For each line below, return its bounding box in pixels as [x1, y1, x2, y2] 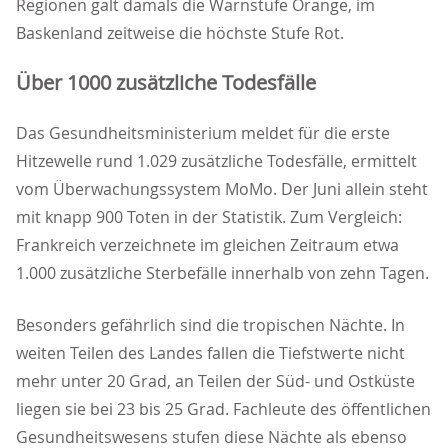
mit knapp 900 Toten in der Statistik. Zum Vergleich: [16, 206, 402, 229]
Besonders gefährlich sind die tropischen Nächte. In [16, 314, 405, 337]
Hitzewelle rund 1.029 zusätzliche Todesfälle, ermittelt [16, 150, 417, 173]
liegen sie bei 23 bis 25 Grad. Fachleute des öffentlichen [16, 398, 431, 421]
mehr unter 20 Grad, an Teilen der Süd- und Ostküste [16, 370, 415, 393]
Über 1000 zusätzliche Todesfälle [16, 69, 316, 97]
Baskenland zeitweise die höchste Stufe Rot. [16, 22, 344, 45]
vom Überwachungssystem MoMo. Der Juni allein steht [16, 178, 428, 201]
